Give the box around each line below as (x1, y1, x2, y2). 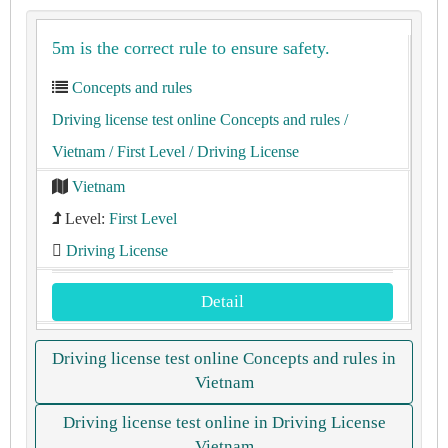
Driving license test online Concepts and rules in (52, 349, 396, 368)
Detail (201, 292, 244, 311)
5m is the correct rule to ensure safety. (52, 38, 330, 58)
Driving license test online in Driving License (62, 413, 386, 432)
